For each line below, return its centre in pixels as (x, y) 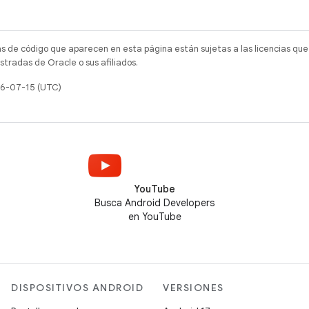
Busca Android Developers (154, 203)
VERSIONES (193, 288)
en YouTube (154, 217)
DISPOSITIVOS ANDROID (77, 288)
